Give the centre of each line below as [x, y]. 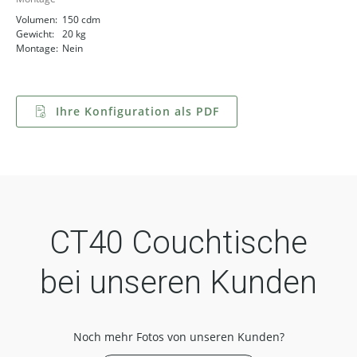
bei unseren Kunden [178, 282]
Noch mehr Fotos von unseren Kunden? [178, 337]
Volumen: [37, 20]
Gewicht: [35, 34]
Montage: [37, 48]
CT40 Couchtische [178, 243]
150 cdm [81, 20]
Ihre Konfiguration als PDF [135, 111]
